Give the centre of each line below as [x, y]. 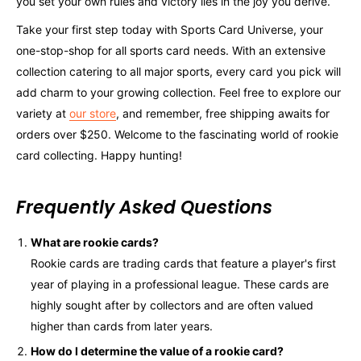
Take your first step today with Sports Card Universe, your [170, 30]
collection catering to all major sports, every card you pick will [178, 72]
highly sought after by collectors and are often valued [172, 305]
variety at [43, 114]
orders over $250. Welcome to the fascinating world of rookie [177, 135]
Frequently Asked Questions [144, 207]
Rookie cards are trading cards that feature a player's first [183, 263]
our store [93, 114]
